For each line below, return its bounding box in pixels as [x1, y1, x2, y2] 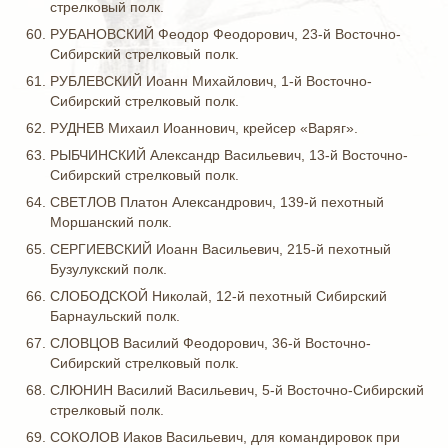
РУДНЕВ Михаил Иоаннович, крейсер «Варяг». [50, 120, 358, 136]
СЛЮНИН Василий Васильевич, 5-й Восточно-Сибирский [50, 382, 424, 398]
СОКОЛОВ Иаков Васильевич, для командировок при [50, 429, 400, 445]
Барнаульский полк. [50, 308, 180, 324]
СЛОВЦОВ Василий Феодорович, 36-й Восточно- [50, 335, 371, 351]
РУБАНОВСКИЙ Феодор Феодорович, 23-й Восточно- [50, 26, 401, 42]
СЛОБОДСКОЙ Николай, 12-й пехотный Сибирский [50, 288, 387, 304]
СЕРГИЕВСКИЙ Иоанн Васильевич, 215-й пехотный [50, 241, 391, 257]
